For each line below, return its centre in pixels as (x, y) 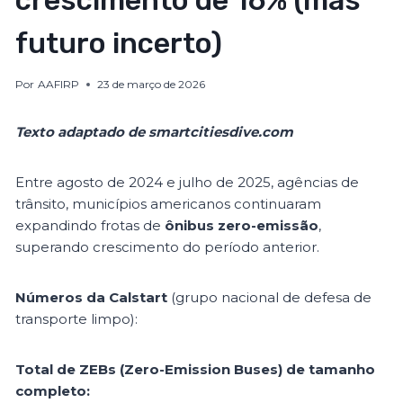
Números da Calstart (92, 298)
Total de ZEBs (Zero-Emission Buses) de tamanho (196, 370)
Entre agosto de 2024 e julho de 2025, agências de (188, 183)
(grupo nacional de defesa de (270, 298)
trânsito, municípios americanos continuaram (169, 204)
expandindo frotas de (90, 226)
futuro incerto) (119, 44)
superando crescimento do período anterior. (168, 247)
